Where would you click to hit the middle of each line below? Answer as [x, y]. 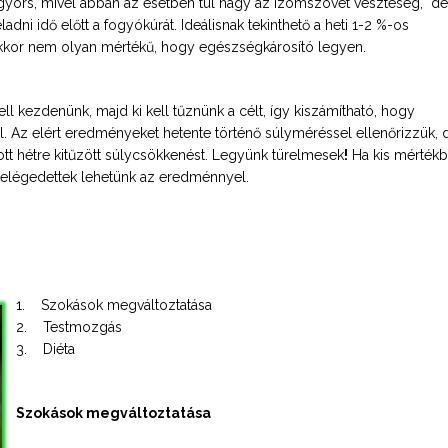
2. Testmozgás [69, 327]
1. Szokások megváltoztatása [114, 305]
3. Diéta [45, 349]
